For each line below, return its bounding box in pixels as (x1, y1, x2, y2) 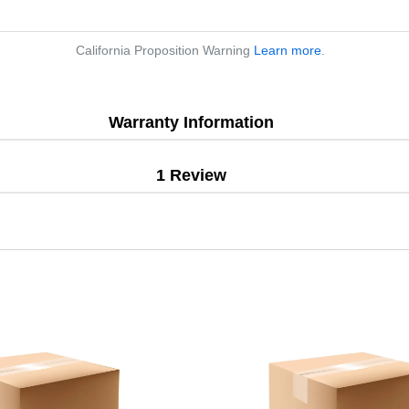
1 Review (156, 165, 226, 184)
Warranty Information (109, 112, 274, 131)
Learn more (254, 42, 321, 58)
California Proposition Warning (76, 42, 254, 58)
